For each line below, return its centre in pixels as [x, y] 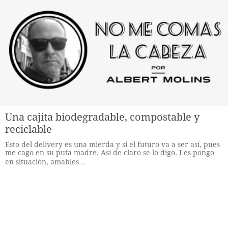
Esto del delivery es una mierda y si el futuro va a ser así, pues [112, 145]
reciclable [28, 129]
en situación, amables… [46, 162]
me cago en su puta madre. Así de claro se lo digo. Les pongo [110, 153]
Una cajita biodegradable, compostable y [102, 117]
